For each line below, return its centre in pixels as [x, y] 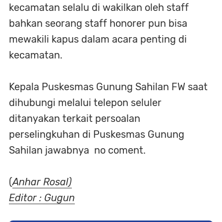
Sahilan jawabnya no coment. [79, 150]
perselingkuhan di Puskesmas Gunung [97, 134]
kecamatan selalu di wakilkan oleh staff [99, 7]
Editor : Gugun [42, 197]
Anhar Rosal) [42, 182]
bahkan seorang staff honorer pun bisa [98, 23]
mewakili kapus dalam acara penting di [98, 39]
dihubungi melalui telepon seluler [85, 102]
